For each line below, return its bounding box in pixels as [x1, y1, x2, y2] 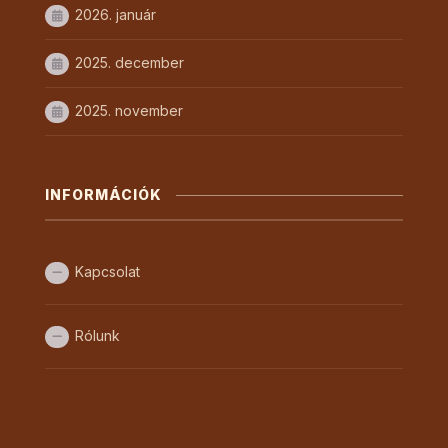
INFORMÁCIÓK [45, 186, 162, 203]
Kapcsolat [75, 263, 140, 280]
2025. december [75, 54, 184, 71]
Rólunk [75, 327, 120, 344]
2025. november [75, 102, 183, 119]
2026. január [75, 6, 156, 23]
